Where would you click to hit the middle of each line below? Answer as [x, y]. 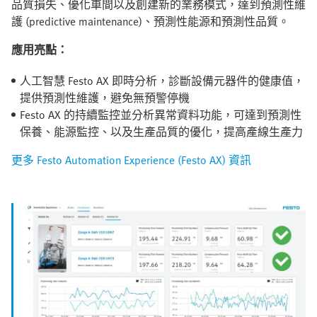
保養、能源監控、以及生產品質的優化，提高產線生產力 [161, 132]
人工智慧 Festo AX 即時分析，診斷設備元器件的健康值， [162, 81]
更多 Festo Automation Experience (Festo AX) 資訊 [131, 160]
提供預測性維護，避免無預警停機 [105, 98]
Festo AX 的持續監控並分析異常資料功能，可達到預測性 [161, 115]
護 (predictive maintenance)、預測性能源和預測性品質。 [150, 22]
